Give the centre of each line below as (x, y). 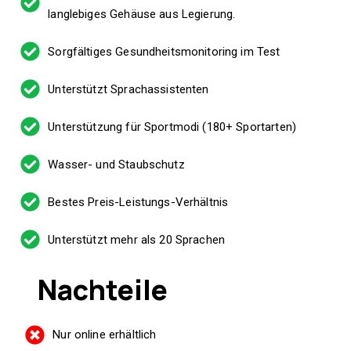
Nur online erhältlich (105, 334)
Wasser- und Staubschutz (116, 164)
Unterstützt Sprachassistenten (128, 89)
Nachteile (92, 289)
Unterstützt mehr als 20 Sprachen (137, 239)
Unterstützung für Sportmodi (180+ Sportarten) (172, 127)
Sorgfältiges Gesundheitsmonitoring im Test (164, 51)
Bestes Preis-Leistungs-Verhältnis (138, 202)
